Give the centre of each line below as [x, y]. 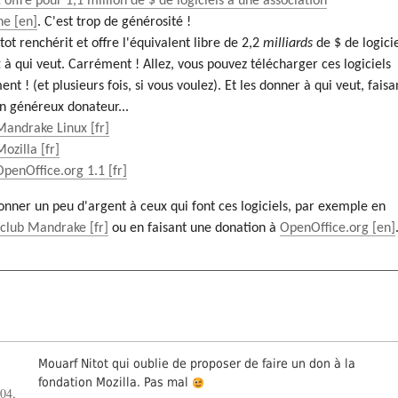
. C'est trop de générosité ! [115, 23]
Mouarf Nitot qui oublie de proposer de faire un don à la [197, 363]
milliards [288, 44]
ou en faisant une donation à [195, 229]
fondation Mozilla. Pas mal [115, 382]
